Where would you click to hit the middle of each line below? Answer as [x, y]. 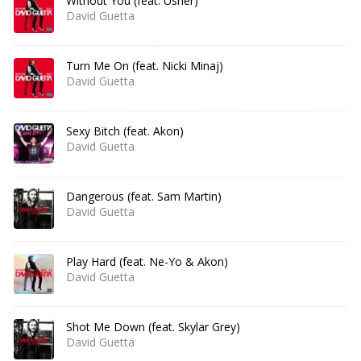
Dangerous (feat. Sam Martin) [144, 196]
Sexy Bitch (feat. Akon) [125, 131]
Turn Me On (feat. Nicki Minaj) [145, 66]
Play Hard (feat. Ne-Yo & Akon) [147, 261]
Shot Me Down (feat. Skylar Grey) [153, 327]
